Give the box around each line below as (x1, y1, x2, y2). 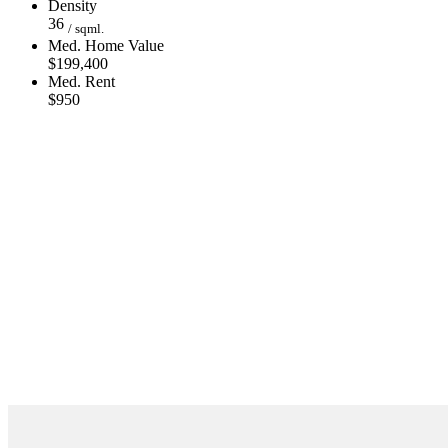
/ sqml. (68, 21, 104, 37)
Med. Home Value (48, 37, 164, 55)
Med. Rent (48, 73, 115, 91)
